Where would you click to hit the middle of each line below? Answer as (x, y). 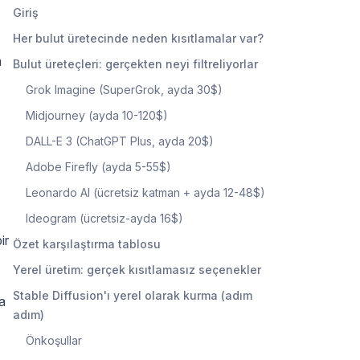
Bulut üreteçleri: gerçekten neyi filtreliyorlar (135, 63)
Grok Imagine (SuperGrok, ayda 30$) (124, 89)
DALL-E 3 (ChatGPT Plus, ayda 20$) (120, 141)
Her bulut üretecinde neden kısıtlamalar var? (138, 38)
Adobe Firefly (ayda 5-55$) (98, 166)
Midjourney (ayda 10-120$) (97, 115)
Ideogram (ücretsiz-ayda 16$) (104, 218)
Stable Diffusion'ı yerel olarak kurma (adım (133, 295)
